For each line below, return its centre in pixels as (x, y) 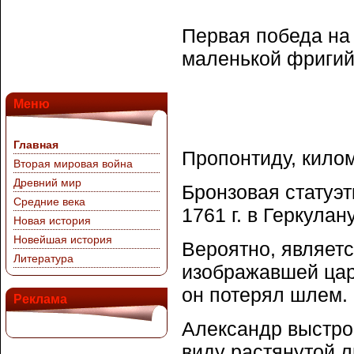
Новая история (52, 220)
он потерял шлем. (265, 295)
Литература (43, 258)
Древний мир (47, 183)
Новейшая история (63, 239)
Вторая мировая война (73, 164)
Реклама (40, 299)
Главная (36, 145)
